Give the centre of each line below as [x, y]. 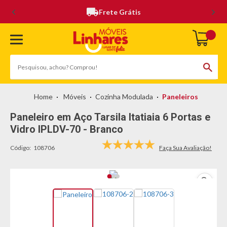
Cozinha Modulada [124, 97]
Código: [21, 148]
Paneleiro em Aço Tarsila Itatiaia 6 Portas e [110, 117]
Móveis [75, 97]
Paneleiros [180, 97]
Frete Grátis [120, 12]
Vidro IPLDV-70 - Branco [67, 129]
